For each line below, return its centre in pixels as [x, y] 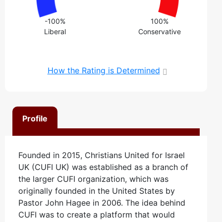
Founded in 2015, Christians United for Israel [102, 155]
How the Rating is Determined [104, 70]
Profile [35, 118]
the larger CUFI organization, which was [93, 179]
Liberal [55, 31]
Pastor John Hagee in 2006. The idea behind [102, 202]
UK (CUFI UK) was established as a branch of [103, 167]
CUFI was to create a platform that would [97, 214]
